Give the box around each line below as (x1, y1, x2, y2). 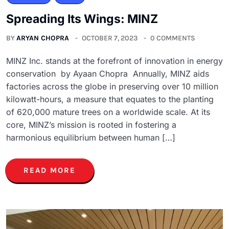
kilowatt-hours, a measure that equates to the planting (6, 94, 214, 105)
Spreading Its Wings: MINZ (6, 12, 163, 27)
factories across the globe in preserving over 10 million (6, 81, 218, 92)
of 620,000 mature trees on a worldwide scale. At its (6, 107, 210, 118)
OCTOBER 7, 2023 (82, 34, 138, 43)
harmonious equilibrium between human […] (6, 132, 175, 143)
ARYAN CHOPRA (16, 34, 69, 43)
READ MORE (24, 166, 76, 175)
